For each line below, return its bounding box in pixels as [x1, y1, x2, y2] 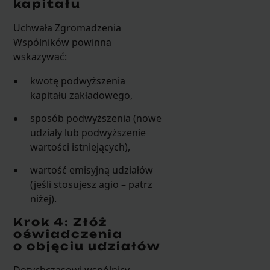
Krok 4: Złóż [13, 215, 107, 229]
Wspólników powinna [13, 35, 111, 49]
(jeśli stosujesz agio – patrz [30, 178, 153, 192]
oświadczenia [13, 227, 123, 241]
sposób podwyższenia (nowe [30, 111, 162, 125]
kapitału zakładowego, [30, 88, 133, 102]
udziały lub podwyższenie [30, 126, 146, 140]
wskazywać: [13, 49, 67, 63]
